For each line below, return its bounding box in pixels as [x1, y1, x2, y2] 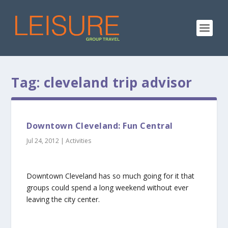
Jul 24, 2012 [26, 136, 60, 145]
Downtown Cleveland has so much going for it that [26, 171, 195, 181]
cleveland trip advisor [43, 73, 192, 92]
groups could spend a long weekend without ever [26, 183, 189, 193]
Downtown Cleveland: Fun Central [26, 120, 173, 131]
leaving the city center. [26, 194, 100, 205]
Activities [66, 136, 92, 145]
